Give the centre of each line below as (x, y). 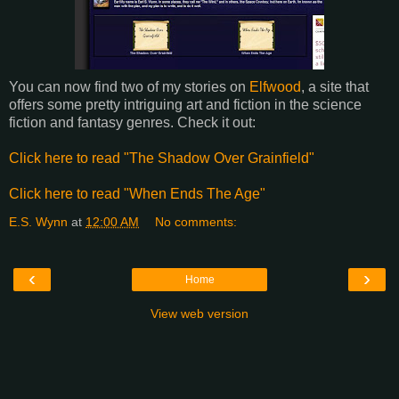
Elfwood (275, 87)
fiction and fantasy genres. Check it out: (132, 123)
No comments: (196, 222)
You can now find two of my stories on (129, 87)
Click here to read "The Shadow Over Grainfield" (162, 159)
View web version (199, 314)
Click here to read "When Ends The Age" (137, 194)
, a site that (335, 87)
